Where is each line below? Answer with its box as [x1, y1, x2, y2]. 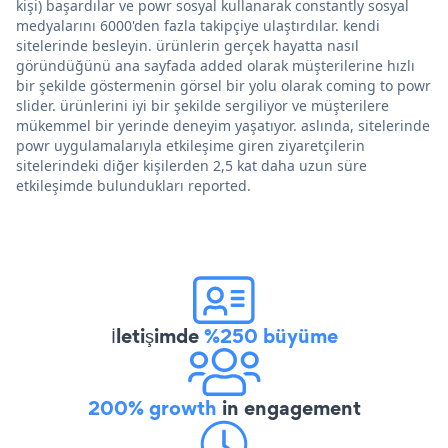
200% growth [87, 393, 217, 422]
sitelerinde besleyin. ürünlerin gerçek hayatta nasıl [16, 35, 359, 55]
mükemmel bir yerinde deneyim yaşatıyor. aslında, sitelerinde [16, 115, 430, 135]
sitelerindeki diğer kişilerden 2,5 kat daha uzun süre [16, 155, 367, 175]
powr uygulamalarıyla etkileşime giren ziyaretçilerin [16, 135, 365, 155]
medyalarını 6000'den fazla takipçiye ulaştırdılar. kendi [16, 15, 380, 35]
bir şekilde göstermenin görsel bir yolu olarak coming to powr [16, 75, 431, 95]
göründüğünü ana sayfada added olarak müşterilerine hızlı [16, 55, 415, 75]
